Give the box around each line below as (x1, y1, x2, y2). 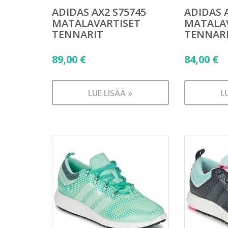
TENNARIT (52, 27, 103, 41)
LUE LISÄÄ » (88, 87, 133, 99)
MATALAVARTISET (52, 16, 140, 30)
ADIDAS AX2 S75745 (52, 5, 146, 19)
